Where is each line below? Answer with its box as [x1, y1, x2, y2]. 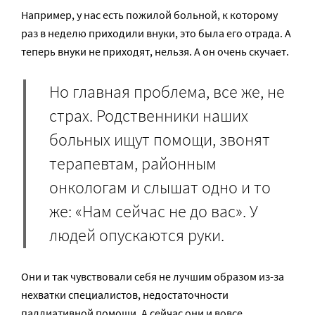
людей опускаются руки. [49, 224, 224, 247]
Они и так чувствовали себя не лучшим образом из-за [21, 269, 284, 284]
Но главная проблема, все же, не [49, 81, 285, 103]
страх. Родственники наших [49, 105, 248, 127]
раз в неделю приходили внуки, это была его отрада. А [21, 26, 291, 41]
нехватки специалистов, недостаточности [21, 288, 229, 302]
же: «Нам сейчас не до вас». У [49, 200, 258, 223]
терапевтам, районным [49, 153, 217, 175]
